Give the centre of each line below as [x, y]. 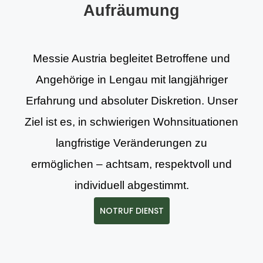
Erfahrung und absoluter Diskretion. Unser [131, 101]
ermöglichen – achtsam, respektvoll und [131, 164]
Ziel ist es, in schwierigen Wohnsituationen [131, 122]
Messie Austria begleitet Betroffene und [131, 58]
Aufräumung [131, 11]
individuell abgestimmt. [131, 185]
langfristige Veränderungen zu [131, 143]
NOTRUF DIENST [131, 211]
